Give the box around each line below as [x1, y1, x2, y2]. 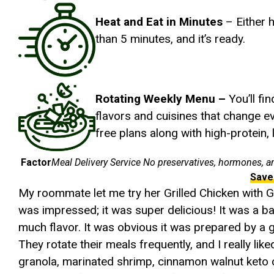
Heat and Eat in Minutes [95, 15, 223, 29]
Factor [21, 157, 51, 168]
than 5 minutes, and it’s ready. [95, 32, 245, 46]
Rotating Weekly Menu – [95, 92, 226, 106]
